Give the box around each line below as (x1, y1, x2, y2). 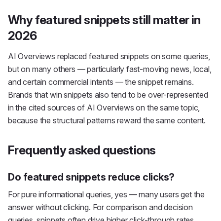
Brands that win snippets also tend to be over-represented (8, 90, 208, 100)
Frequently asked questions (8, 143, 156, 157)
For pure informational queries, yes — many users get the (8, 189, 205, 199)
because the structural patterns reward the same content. (8, 115, 206, 125)
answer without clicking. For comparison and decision (8, 202, 193, 212)
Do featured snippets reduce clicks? (8, 171, 175, 183)
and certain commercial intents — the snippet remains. (8, 77, 194, 87)
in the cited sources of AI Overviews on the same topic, (8, 103, 200, 112)
